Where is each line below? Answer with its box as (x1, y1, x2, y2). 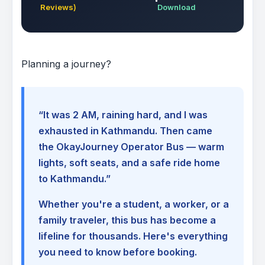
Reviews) (40, 2, 76, 12)
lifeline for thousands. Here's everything (38, 230, 228, 243)
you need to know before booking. (38, 246, 197, 258)
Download (157, 2, 196, 12)
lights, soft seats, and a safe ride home (38, 157, 220, 169)
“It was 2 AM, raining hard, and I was (38, 109, 208, 121)
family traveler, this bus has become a (38, 214, 216, 227)
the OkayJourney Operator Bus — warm (38, 141, 224, 153)
